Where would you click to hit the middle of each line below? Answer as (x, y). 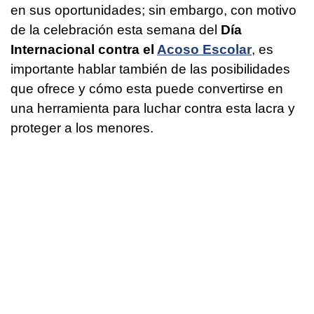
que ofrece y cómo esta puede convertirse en (147, 89)
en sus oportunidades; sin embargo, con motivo (153, 11)
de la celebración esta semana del (116, 30)
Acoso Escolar (204, 50)
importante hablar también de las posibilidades (150, 69)
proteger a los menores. (86, 128)
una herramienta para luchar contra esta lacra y (153, 109)
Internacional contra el (84, 50)
